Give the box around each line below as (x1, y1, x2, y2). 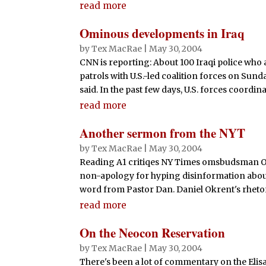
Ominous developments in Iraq (80, 24, 245, 42)
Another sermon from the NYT (80, 123, 246, 142)
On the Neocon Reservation (80, 223, 226, 242)
